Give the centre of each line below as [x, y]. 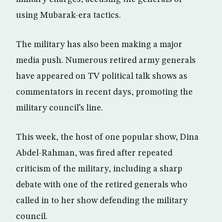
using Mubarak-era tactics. [68, 15]
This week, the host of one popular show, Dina [107, 137]
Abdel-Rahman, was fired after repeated [94, 153]
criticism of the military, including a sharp [99, 169]
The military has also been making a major [99, 45]
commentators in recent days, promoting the [104, 92]
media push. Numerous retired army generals [106, 60]
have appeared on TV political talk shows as [102, 76]
